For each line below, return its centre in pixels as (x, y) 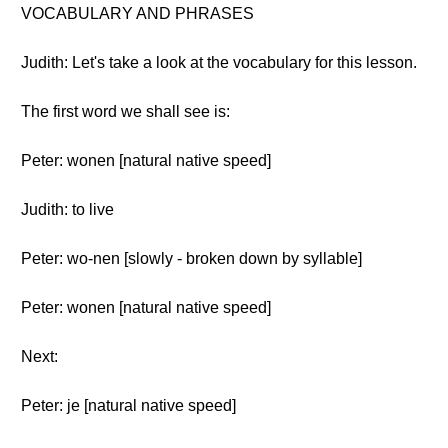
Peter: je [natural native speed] (128, 405)
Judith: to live (67, 209)
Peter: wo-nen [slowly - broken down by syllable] (191, 258)
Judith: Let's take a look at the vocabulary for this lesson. (219, 62)
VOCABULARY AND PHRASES (137, 13)
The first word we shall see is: (125, 111)
